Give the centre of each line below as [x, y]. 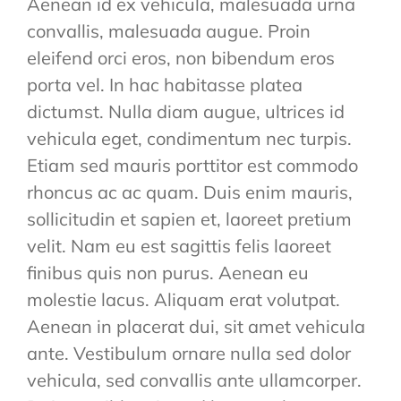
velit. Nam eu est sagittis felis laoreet [179, 246]
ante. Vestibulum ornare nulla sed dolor [188, 354]
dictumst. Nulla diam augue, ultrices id [185, 112]
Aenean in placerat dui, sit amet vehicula [196, 327]
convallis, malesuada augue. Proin [168, 31]
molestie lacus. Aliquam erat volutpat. [183, 300]
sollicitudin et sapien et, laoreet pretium [189, 219]
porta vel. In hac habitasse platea [164, 85]
